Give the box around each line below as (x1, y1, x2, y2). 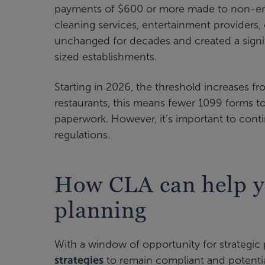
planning (54, 196, 147, 222)
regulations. (54, 129, 110, 141)
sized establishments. (54, 51, 157, 63)
